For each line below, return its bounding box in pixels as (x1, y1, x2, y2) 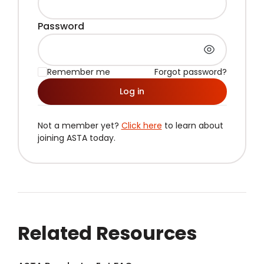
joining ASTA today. (37, 131, 115, 144)
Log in (120, 85, 144, 97)
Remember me (47, 65, 110, 78)
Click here (121, 119, 162, 131)
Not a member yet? (37, 119, 121, 131)
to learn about (161, 119, 223, 131)
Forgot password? (154, 65, 227, 78)
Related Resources (18, 220, 197, 246)
